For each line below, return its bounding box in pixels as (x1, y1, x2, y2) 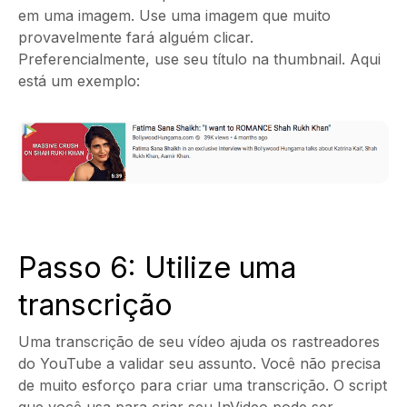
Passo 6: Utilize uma (18, 250, 296, 286)
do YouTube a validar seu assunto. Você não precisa (18, 354, 381, 373)
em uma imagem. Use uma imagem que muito (18, 5, 331, 25)
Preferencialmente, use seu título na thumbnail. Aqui (18, 49, 381, 68)
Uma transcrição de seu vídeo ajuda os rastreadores (18, 333, 380, 352)
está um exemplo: (18, 71, 140, 90)
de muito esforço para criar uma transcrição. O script (18, 376, 387, 395)
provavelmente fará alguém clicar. (18, 27, 253, 46)
